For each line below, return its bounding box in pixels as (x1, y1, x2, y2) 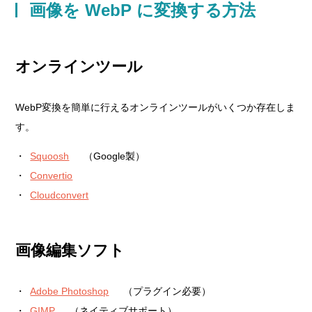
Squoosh (30, 150, 70, 162)
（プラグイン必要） (123, 286, 212, 297)
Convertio (30, 170, 73, 181)
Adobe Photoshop (30, 286, 109, 297)
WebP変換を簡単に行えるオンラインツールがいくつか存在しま (15, 102, 296, 113)
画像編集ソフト (15, 242, 125, 259)
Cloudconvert (30, 189, 89, 201)
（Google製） (84, 150, 146, 162)
